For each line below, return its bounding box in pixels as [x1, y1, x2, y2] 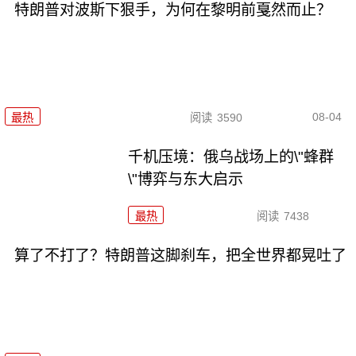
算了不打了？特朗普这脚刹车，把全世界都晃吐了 [14, 246, 346, 264]
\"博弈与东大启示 [128, 170, 244, 188]
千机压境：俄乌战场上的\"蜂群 [128, 148, 335, 165]
